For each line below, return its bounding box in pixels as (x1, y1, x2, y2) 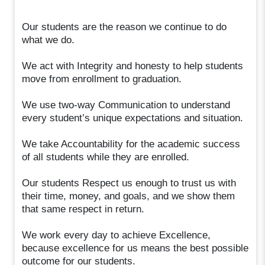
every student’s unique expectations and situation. (22, 112, 244, 124)
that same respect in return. (22, 203, 145, 215)
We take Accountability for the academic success (22, 138, 241, 150)
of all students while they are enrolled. (22, 151, 190, 163)
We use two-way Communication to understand (22, 99, 231, 111)
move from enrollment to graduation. (22, 73, 182, 85)
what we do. (22, 34, 75, 46)
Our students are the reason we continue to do (22, 21, 227, 33)
